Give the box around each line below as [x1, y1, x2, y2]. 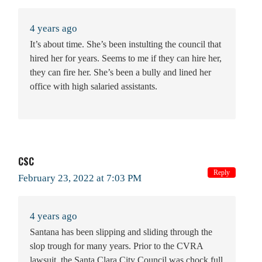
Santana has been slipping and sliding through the [30, 226, 212, 237]
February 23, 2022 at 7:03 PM [18, 172, 142, 184]
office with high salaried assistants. [30, 81, 157, 91]
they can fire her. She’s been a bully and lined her [30, 67, 211, 77]
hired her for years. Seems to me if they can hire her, [30, 53, 222, 63]
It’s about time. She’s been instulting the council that [30, 39, 221, 49]
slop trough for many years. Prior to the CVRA [30, 240, 203, 251]
